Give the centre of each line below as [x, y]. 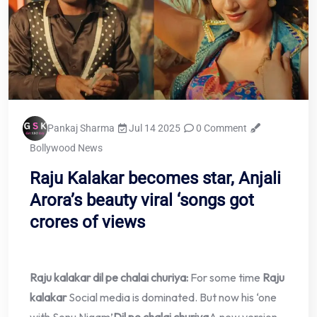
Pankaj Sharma [81, 128]
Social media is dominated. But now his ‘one [173, 298]
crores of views [87, 223]
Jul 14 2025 [154, 128]
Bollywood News [66, 148]
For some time [226, 278]
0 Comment [221, 128]
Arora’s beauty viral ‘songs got [142, 201]
